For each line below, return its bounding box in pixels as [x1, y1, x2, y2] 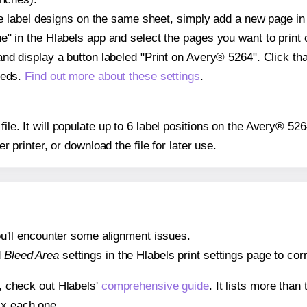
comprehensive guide [101, 280, 209, 293]
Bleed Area [3, 249, 59, 262]
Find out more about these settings [25, 69, 200, 83]
